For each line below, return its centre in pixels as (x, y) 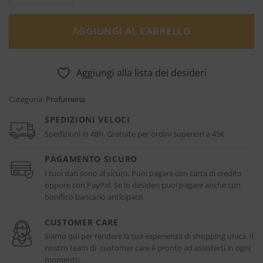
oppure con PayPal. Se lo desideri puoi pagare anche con (143, 185)
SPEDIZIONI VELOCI (87, 119)
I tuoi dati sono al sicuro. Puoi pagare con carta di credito (143, 173)
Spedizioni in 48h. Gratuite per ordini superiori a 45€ (134, 134)
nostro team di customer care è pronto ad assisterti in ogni (148, 248)
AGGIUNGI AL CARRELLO (131, 31)
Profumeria (65, 99)
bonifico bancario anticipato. (95, 196)
